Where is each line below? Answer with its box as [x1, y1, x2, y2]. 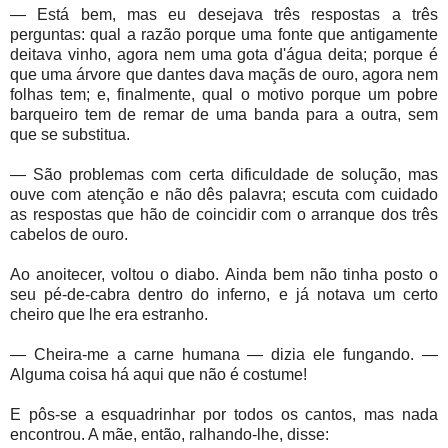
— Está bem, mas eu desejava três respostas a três [10, 6, 438, 24]
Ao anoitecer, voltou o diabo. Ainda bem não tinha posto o [10, 266, 438, 284]
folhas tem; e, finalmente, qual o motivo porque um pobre [10, 86, 438, 104]
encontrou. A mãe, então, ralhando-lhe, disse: [10, 426, 329, 444]
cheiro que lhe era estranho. [10, 306, 208, 324]
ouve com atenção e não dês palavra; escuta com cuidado [10, 186, 438, 204]
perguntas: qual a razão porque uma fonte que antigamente [10, 26, 438, 44]
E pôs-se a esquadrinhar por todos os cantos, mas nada [10, 406, 438, 424]
